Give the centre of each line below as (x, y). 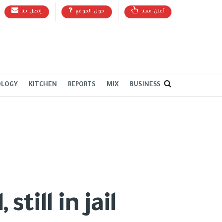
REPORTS (82, 85)
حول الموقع (90, 12)
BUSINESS (145, 85)
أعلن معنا (153, 12)
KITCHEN (43, 85)
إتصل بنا (31, 12)
